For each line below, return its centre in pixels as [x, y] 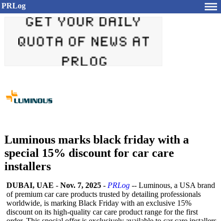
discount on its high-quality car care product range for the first [102, 212]
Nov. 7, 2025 [81, 185]
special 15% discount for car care [89, 153]
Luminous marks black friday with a [97, 140]
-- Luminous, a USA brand [172, 185]
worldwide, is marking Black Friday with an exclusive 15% [99, 203]
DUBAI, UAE [30, 185]
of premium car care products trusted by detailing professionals [104, 194]
